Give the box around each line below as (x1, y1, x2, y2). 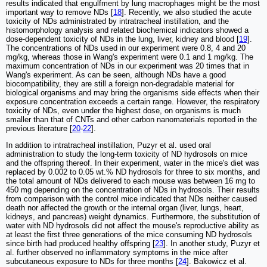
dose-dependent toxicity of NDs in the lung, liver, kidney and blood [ (6, 35, 239, 44)
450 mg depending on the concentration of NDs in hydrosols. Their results (6, 185, 260, 195)
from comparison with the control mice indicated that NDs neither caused (6, 194, 257, 204)
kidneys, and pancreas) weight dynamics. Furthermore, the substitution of (6, 212, 260, 222)
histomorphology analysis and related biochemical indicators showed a (6, 26, 249, 35)
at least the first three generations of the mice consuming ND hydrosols (6, 230, 252, 240)
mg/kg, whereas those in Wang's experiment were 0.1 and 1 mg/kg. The (6, 52, 253, 62)
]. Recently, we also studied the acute (122, 8, 252, 17)
